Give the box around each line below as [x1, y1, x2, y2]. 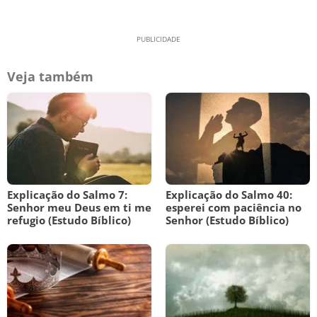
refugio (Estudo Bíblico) [7, 213, 131, 227]
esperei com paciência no [166, 200, 301, 214]
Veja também [7, 68, 93, 85]
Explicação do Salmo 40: [166, 188, 292, 202]
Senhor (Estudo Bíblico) [166, 213, 289, 227]
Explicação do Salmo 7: [7, 188, 127, 202]
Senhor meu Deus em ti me [7, 200, 151, 214]
